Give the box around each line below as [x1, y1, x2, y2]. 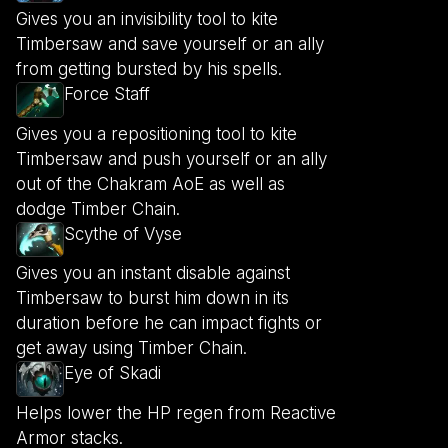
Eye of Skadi [64, 363, 161, 384]
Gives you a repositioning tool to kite [16, 123, 297, 144]
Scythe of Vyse [64, 223, 182, 244]
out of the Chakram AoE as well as [16, 173, 285, 194]
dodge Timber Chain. [16, 198, 180, 219]
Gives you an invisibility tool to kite [16, 9, 278, 30]
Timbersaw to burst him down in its [16, 288, 289, 309]
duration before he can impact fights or [16, 313, 322, 334]
